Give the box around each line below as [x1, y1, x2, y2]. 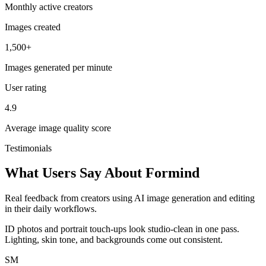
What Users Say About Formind [5, 165, 199, 181]
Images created [5, 21, 61, 32]
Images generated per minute [5, 62, 112, 72]
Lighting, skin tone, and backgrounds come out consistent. [5, 235, 223, 245]
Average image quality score [5, 122, 111, 133]
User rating [5, 82, 46, 93]
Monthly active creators [5, 1, 93, 12]
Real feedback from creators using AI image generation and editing [5, 193, 255, 204]
